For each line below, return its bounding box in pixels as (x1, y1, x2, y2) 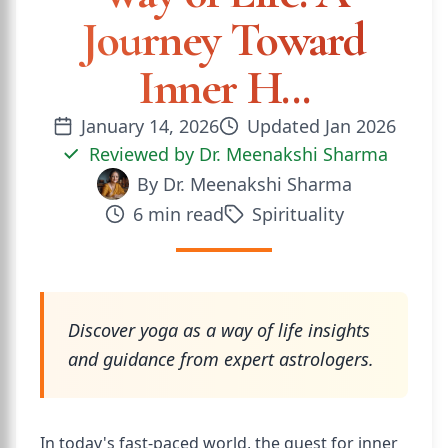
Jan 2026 (324, 114, 396, 138)
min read (142, 202, 224, 226)
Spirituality (251, 202, 344, 226)
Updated (246, 114, 325, 138)
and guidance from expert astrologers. (68, 347, 374, 371)
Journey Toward (82, 11, 366, 69)
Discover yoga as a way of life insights (68, 318, 370, 342)
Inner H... (138, 59, 310, 117)
